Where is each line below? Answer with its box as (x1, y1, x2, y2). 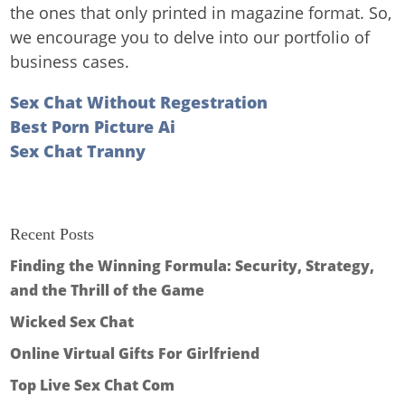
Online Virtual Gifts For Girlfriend (10, 344, 260, 363)
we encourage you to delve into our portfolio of (10, 26, 371, 48)
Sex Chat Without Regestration (10, 91, 268, 113)
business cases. (10, 51, 130, 72)
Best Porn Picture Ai (10, 116, 176, 137)
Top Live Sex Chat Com (10, 375, 175, 395)
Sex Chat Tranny (10, 140, 146, 162)
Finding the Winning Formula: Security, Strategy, (10, 256, 375, 276)
